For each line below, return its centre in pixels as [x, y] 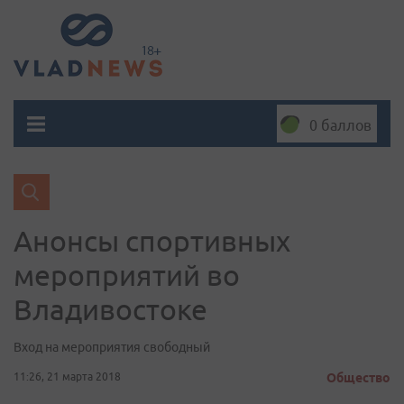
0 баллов [340, 125]
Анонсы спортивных [152, 241]
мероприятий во [127, 275]
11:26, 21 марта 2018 [67, 376]
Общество [358, 378]
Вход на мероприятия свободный [112, 347]
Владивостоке [110, 309]
